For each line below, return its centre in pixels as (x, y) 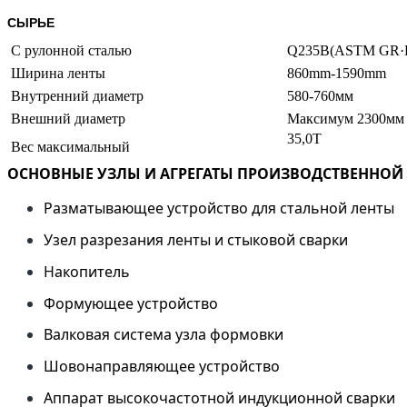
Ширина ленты (56, 74)
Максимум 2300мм (346, 119)
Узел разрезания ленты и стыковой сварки (196, 240)
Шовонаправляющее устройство (162, 367)
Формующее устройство (131, 303)
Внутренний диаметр (75, 96)
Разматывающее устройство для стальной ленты (219, 208)
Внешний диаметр (66, 119)
